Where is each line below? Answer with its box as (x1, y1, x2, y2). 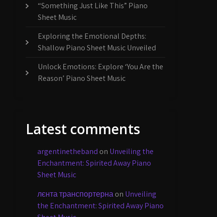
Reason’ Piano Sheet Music (38, 73, 126, 83)
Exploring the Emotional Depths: (38, 31, 147, 41)
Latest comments (26, 120, 140, 138)
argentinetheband (37, 146, 98, 156)
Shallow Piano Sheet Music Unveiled (38, 43, 156, 53)
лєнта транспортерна (37, 189, 114, 199)
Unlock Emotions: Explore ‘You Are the (38, 62, 164, 72)
